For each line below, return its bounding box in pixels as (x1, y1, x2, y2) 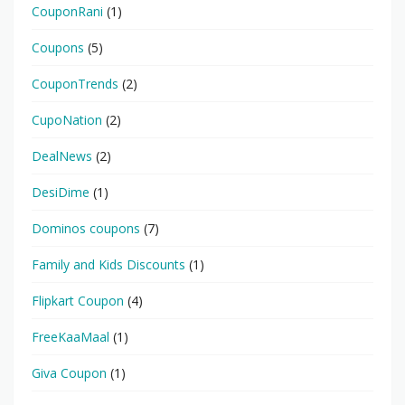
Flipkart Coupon (32, 291, 124, 309)
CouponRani (32, 2, 103, 20)
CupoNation (32, 110, 102, 128)
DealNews (32, 146, 92, 165)
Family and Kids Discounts (32, 255, 185, 273)
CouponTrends (32, 74, 118, 92)
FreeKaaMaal (32, 327, 109, 345)
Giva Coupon (32, 363, 107, 381)
